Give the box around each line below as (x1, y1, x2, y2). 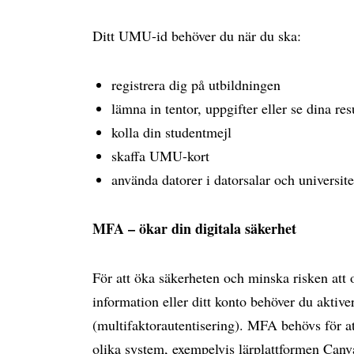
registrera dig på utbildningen (111, 75, 281, 94)
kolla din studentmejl (111, 122, 232, 141)
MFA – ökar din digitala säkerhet (92, 218, 296, 239)
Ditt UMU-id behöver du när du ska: (92, 26, 301, 45)
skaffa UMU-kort (111, 146, 209, 165)
